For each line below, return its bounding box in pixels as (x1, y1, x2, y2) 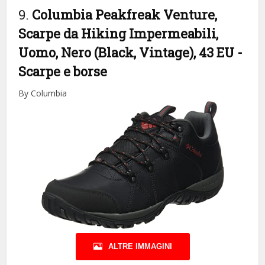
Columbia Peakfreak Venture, (32, 5, 218, 23)
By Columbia (18, 87, 67, 99)
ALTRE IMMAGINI (108, 241, 172, 251)
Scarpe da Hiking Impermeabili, (18, 24, 219, 42)
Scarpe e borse (18, 62, 108, 80)
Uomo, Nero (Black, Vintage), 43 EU (18, 43, 238, 61)
